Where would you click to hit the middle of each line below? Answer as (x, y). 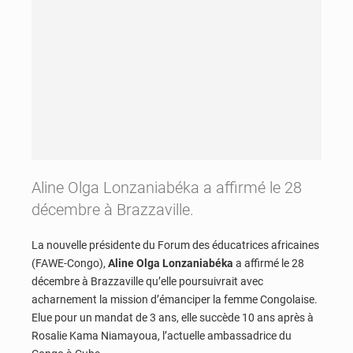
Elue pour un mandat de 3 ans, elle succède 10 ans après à (173, 318)
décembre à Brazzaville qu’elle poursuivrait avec (147, 282)
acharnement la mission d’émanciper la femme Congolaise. (175, 300)
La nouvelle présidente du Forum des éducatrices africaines (175, 245)
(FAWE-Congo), (70, 264)
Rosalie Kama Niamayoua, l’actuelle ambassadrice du (162, 336)
